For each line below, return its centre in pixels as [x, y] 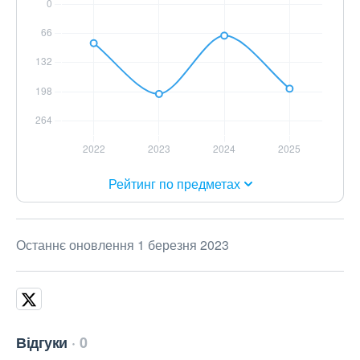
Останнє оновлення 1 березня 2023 [123, 245]
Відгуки [42, 343]
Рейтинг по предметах [174, 184]
